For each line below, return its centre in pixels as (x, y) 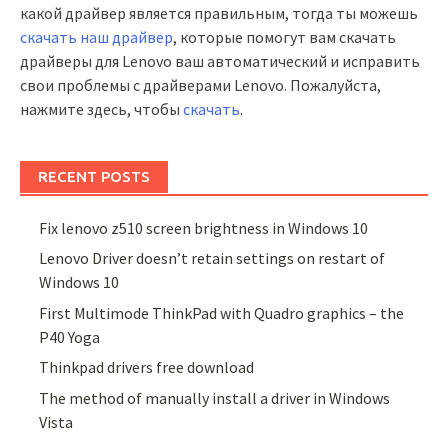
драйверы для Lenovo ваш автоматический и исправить (220, 61)
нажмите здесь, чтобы (101, 109)
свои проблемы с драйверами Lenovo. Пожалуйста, (200, 85)
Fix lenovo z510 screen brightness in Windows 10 (204, 228)
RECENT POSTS (94, 176)
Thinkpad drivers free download (147, 367)
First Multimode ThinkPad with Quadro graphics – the (222, 312)
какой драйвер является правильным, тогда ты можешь (219, 13)
